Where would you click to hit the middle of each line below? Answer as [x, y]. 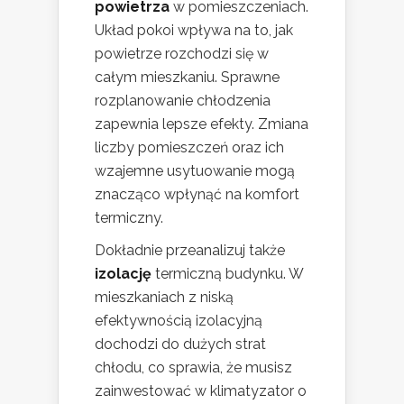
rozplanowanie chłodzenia [183, 101]
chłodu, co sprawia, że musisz [193, 368]
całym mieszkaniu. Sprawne [187, 78]
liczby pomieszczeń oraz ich [189, 148]
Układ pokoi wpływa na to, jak [194, 31]
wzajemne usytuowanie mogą [195, 171]
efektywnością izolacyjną [179, 321]
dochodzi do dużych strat [180, 344]
